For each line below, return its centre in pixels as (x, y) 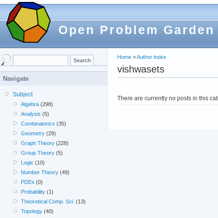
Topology (32, 211)
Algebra (30, 104)
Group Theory (38, 153)
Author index (152, 57)
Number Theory (40, 172)
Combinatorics (38, 124)
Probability (33, 192)
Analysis (31, 114)
